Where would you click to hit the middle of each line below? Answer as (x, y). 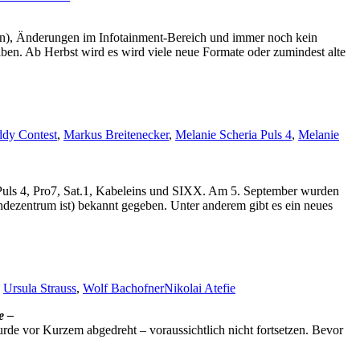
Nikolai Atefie (200, 288)
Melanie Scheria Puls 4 (233, 135)
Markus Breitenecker (116, 135)
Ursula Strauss (40, 288)
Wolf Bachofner (123, 288)
